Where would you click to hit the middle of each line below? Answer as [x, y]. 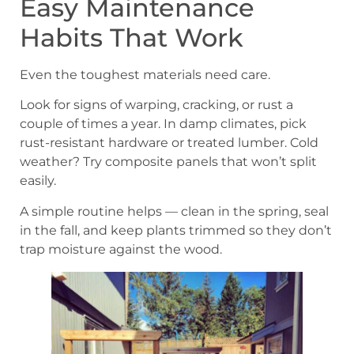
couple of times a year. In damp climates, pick [163, 124]
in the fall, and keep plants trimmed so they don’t [176, 230]
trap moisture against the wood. [121, 249]
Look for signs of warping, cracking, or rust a [156, 105]
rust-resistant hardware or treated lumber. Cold [169, 143]
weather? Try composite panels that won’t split [168, 162]
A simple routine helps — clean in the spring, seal [174, 211]
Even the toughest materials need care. [145, 75]
